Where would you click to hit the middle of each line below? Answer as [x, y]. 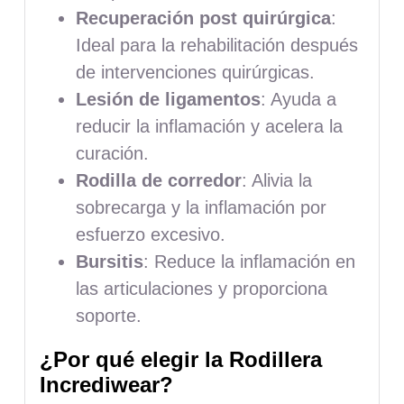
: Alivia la [276, 180]
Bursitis [109, 261]
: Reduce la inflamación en [249, 261]
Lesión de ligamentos [168, 99]
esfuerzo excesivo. [150, 234]
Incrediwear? [106, 384]
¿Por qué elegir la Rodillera [180, 359]
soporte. [108, 315]
